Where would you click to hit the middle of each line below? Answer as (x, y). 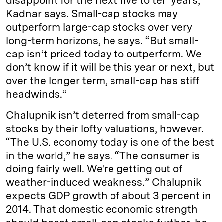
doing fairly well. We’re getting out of (94, 169)
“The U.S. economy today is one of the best (110, 142)
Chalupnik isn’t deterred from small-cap (103, 115)
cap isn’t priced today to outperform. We (104, 54)
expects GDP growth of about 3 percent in (109, 195)
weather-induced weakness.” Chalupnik (104, 182)
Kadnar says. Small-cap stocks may (92, 14)
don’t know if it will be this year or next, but (110, 67)
